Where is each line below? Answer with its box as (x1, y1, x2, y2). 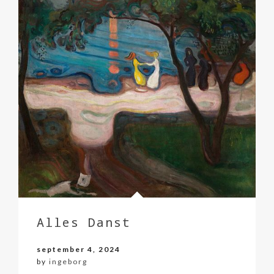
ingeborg (49, 257, 87, 267)
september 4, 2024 (37, 245, 120, 254)
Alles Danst (37, 214, 131, 231)
